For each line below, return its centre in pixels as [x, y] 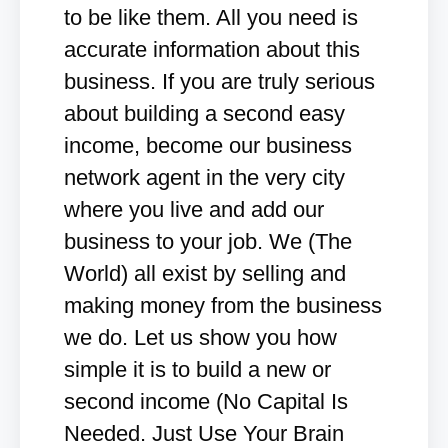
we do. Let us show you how [200, 337]
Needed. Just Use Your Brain [204, 433]
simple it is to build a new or [197, 369]
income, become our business [208, 145]
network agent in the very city [204, 177]
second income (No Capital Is [206, 401]
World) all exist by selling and [205, 273]
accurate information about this [212, 49]
